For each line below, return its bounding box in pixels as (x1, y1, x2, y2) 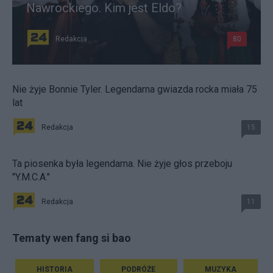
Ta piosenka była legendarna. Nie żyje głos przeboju (12, 157, 232, 169)
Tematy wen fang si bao (12, 231, 131, 244)
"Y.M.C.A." (12, 171, 50, 183)
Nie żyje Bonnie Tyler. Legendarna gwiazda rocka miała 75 (12, 83, 257, 95)
